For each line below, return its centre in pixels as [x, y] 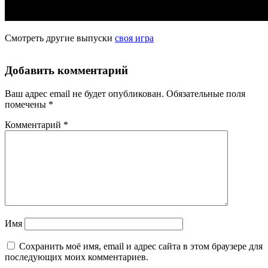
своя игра [134, 38]
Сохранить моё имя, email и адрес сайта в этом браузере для [141, 246]
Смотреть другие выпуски [60, 38]
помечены [27, 105]
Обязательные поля [206, 94]
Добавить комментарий [66, 71]
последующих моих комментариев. [77, 257]
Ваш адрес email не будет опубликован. [84, 94]
